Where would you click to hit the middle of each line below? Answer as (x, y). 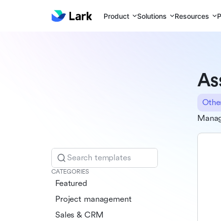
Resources (192, 16)
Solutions (152, 16)
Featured (71, 183)
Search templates (99, 157)
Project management (93, 199)
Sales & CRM (79, 215)
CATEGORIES (70, 171)
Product (117, 16)
